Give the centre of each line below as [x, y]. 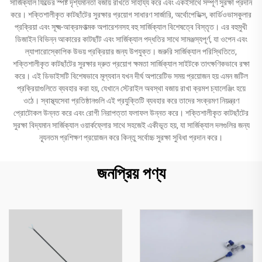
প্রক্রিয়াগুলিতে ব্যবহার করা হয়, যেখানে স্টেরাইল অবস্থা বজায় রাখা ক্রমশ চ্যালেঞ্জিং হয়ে [131, 88]
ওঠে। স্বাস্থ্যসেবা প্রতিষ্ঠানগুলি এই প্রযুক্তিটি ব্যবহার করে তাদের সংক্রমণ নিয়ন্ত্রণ [131, 100]
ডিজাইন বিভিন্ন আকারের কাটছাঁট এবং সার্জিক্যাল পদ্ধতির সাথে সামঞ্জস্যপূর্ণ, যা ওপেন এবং [131, 39]
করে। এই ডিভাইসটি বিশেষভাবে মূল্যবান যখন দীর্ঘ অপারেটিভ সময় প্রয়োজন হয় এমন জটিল [131, 76]
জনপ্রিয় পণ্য [131, 173]
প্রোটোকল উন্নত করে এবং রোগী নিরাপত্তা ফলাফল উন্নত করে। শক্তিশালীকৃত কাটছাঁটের [131, 113]
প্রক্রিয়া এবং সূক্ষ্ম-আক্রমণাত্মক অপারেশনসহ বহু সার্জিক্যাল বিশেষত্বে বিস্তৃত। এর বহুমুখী [131, 27]
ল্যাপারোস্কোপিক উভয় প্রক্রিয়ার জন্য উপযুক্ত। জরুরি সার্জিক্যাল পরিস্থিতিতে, [131, 51]
